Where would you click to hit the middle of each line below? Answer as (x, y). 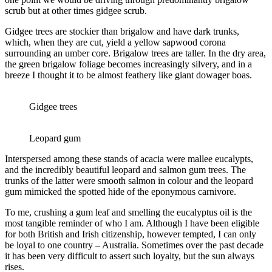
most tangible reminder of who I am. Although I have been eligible (132, 223)
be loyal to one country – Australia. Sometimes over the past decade (134, 245)
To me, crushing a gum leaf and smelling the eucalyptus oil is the (128, 212)
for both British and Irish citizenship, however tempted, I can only (131, 234)
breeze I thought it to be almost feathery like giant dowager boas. (128, 75)
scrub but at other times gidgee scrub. (76, 11)
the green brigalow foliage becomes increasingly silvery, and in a (128, 64)
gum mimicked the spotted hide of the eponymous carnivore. (121, 192)
